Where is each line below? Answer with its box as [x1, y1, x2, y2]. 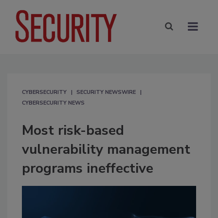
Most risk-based [22, 121, 124, 140]
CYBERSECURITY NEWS [22, 99, 85, 107]
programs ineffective [22, 159, 153, 178]
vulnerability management [22, 140, 190, 159]
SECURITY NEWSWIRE [76, 88, 136, 96]
